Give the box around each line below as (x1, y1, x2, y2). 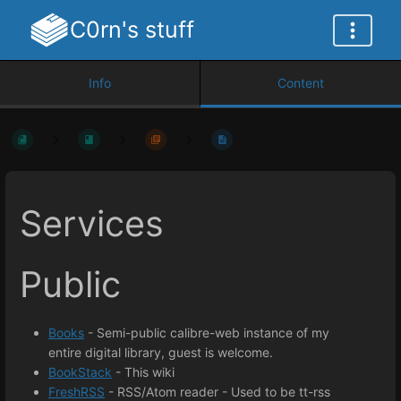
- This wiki (112, 364, 175, 380)
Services (20, 202, 164, 246)
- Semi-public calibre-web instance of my (84, 325, 329, 341)
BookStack (48, 364, 112, 380)
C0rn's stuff (69, 16, 194, 43)
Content (277, 75, 324, 90)
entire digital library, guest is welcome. (48, 345, 273, 361)
